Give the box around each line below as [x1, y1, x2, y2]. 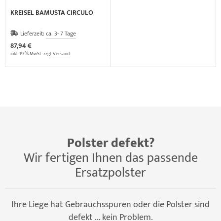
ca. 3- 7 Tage [46, 28, 76, 38]
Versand [53, 49, 70, 58]
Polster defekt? [67, 132, 154, 154]
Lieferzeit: [20, 28, 46, 38]
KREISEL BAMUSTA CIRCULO [10, 6, 93, 18]
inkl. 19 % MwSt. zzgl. [10, 49, 53, 58]
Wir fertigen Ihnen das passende [23, 147, 198, 169]
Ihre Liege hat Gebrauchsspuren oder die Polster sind [11, 197, 210, 212]
